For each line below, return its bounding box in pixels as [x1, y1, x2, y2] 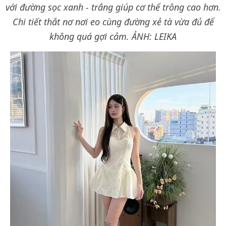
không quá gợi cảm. [49, 30, 132, 42]
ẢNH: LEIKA [132, 30, 177, 42]
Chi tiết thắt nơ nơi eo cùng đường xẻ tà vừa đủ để [12, 15, 214, 28]
